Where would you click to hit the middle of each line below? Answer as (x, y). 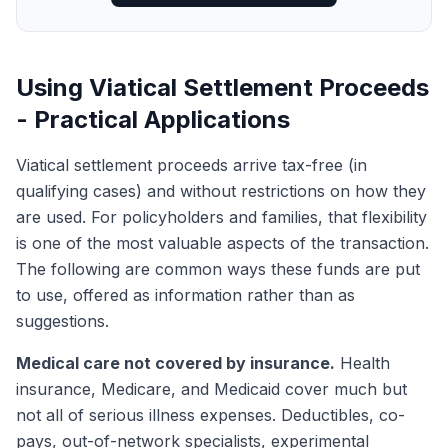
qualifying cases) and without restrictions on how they (221, 191)
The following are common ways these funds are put (218, 269)
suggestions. (62, 321)
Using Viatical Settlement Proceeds (222, 87)
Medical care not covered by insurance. (175, 363)
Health (362, 363)
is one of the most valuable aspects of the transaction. (222, 243)
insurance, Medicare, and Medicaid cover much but (211, 389)
